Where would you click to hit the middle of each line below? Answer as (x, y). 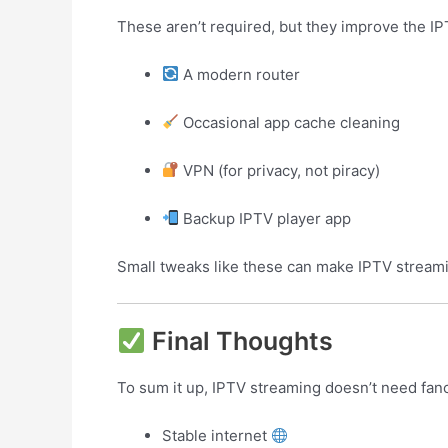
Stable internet (216, 435)
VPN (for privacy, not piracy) (280, 170)
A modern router (240, 74)
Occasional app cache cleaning (290, 122)
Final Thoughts (239, 341)
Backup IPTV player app (265, 218)
